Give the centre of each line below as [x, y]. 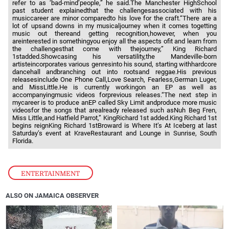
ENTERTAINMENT [51, 173]
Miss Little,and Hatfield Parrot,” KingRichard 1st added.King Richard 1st [114, 118]
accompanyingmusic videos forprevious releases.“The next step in [114, 95]
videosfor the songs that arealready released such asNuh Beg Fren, [114, 110]
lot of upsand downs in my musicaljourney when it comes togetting [114, 26]
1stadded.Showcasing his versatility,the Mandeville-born [114, 56]
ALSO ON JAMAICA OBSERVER [52, 195]
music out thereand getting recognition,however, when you [114, 33]
